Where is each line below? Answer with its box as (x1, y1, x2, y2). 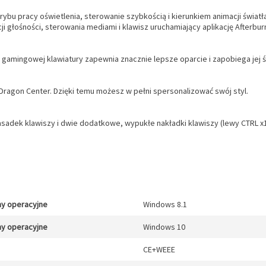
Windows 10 (143, 221, 185, 232)
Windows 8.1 (143, 199, 187, 210)
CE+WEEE (143, 244, 175, 255)
